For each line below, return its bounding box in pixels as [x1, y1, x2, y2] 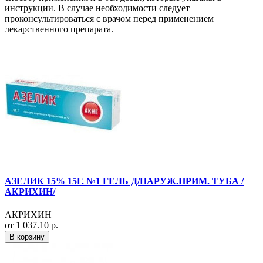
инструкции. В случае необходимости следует [5, 2, 190, 13]
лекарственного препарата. [5, 23, 113, 34]
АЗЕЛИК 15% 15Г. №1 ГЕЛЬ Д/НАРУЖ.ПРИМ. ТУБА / [5, 176, 244, 187]
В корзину [9, 232, 45, 242]
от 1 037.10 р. [5, 220, 58, 231]
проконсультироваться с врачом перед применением [5, 13, 214, 23]
